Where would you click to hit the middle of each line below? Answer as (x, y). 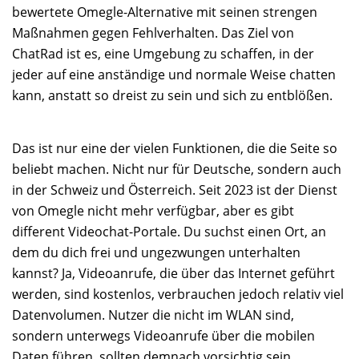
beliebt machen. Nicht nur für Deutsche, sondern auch (177, 169)
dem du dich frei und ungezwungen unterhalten (156, 253)
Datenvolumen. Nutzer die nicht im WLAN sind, (153, 315)
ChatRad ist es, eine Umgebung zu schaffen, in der (163, 54)
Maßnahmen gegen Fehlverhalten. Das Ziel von (153, 33)
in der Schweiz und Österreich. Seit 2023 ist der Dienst (175, 190)
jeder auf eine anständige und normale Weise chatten (174, 75)
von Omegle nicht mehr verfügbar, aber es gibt (153, 211)
